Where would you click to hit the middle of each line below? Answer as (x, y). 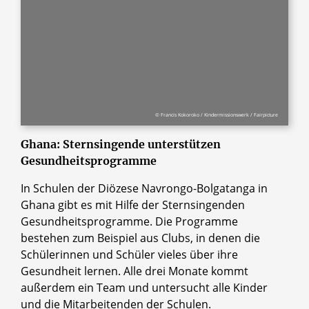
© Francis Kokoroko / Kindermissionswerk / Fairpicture (217, 114)
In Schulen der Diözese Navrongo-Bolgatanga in (144, 188)
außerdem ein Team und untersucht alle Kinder (144, 287)
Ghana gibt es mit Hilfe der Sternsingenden (133, 205)
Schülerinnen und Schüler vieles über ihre (129, 254)
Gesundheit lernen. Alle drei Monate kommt (134, 271)
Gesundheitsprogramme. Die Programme (129, 221)
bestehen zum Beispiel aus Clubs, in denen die (140, 238)
